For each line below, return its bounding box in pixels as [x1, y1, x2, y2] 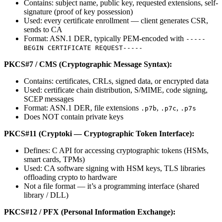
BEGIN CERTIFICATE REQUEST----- [24, 44, 143, 52]
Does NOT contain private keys [24, 112, 123, 121]
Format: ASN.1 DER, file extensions [24, 104, 141, 112]
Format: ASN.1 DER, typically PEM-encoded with [24, 34, 186, 43]
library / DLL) [24, 191, 68, 200]
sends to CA [24, 25, 62, 34]
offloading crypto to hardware [24, 173, 117, 182]
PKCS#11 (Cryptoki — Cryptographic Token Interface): [4, 129, 194, 138]
